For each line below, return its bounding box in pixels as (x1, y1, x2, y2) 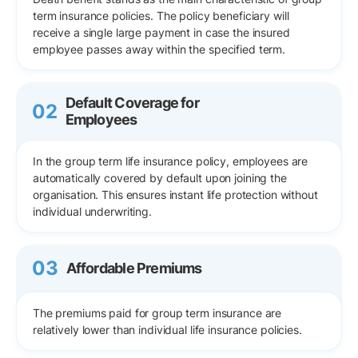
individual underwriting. (33, 205, 152, 218)
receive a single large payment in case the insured (33, 26, 290, 39)
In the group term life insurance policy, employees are (33, 154, 308, 168)
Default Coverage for (65, 94, 199, 111)
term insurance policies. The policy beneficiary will (33, 9, 289, 22)
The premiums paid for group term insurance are (33, 306, 282, 320)
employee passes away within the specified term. (33, 42, 286, 56)
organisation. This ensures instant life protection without (33, 188, 318, 201)
